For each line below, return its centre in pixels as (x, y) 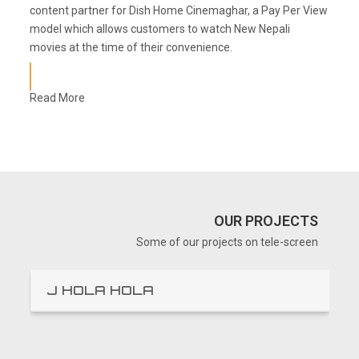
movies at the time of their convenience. (131, 47)
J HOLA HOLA (100, 290)
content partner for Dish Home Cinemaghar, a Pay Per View (179, 10)
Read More (58, 98)
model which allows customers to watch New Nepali (160, 29)
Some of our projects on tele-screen (228, 242)
